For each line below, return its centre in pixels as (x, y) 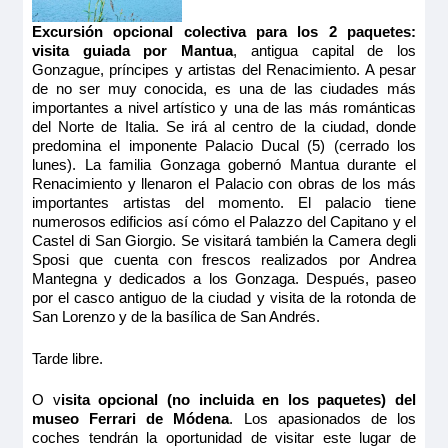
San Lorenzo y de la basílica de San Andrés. (175, 316)
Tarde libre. (67, 358)
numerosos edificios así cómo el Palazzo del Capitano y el (224, 221)
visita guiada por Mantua (132, 50)
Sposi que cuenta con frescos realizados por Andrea (224, 259)
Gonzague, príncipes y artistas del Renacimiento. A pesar (224, 69)
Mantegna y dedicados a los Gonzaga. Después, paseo (224, 278)
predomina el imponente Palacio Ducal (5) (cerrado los (224, 145)
